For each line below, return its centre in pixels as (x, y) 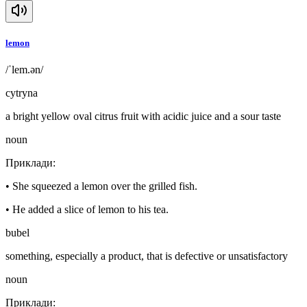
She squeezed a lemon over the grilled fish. (105, 186)
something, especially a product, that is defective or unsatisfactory (147, 256)
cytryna (22, 93)
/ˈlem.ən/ (24, 70)
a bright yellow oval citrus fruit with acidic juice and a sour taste (143, 116)
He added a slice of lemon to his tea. (90, 210)
